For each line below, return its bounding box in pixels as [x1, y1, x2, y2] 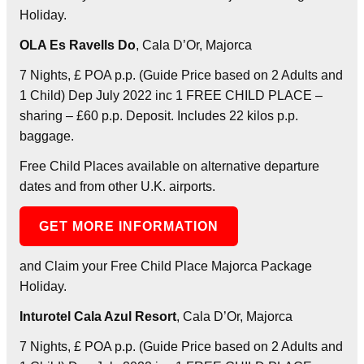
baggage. [19, 128, 74, 143]
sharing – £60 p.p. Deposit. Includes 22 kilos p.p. [19, 108, 298, 123]
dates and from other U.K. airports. [19, 179, 215, 193]
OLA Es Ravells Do [19, 37, 136, 52]
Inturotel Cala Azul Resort [19, 309, 176, 323]
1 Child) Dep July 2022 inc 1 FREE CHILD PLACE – [19, 88, 323, 102]
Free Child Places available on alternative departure [19, 158, 319, 173]
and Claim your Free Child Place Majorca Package [19, 258, 312, 273]
